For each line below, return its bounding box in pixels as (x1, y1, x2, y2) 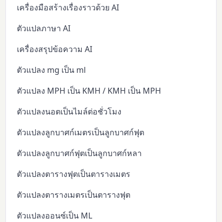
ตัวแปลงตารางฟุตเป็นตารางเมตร (17, 168, 131, 179)
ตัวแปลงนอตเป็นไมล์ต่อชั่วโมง (17, 106, 122, 117)
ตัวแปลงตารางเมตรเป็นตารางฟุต (17, 189, 131, 200)
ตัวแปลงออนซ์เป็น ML (17, 210, 93, 221)
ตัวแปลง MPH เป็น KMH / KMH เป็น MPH (17, 85, 162, 96)
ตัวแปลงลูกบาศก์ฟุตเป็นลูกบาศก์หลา (17, 147, 142, 159)
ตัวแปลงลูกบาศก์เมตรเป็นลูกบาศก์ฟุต (17, 126, 145, 138)
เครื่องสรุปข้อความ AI (17, 43, 93, 55)
